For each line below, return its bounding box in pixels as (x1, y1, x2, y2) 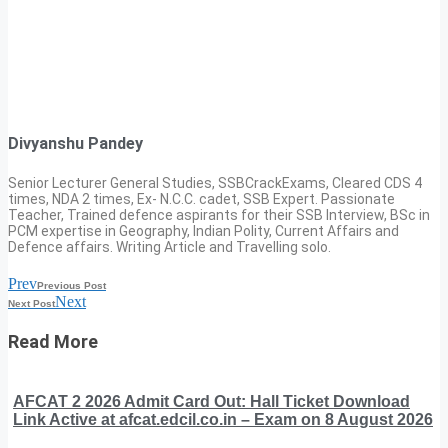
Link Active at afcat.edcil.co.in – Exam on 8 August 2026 (13, 410, 433, 428)
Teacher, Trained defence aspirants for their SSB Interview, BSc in (8, 206, 430, 223)
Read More (8, 330, 98, 352)
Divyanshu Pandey (8, 134, 143, 154)
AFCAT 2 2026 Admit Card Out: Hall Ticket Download (13, 392, 410, 410)
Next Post (8, 297, 55, 309)
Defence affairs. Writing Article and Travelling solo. (8, 238, 331, 255)
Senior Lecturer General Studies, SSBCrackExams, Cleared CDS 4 (8, 174, 422, 191)
